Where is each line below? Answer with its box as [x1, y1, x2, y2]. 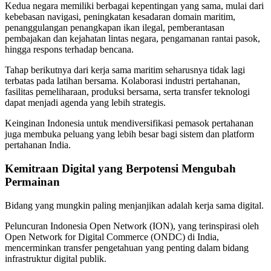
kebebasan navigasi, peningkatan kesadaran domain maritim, [5, 11, 235, 22]
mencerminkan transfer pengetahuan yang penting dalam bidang [5, 242, 249, 253]
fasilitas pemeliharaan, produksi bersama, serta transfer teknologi [5, 87, 250, 97]
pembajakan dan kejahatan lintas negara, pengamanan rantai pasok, [5, 33, 260, 44]
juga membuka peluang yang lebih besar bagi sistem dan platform [5, 129, 254, 140]
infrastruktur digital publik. [5, 253, 106, 264]
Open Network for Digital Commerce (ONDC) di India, [5, 231, 219, 242]
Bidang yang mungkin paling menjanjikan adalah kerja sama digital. [5, 200, 264, 211]
